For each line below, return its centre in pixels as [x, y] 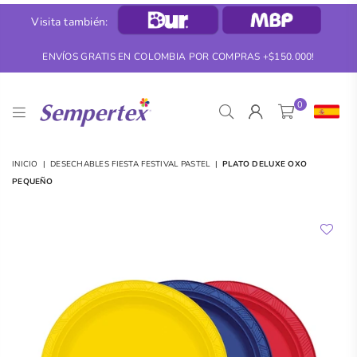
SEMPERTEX [92, 134]
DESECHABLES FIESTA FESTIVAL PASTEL [130, 164]
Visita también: [70, 22]
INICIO [25, 164]
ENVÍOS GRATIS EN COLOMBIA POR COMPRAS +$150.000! [178, 56]
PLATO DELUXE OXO [265, 164]
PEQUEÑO [32, 181]
